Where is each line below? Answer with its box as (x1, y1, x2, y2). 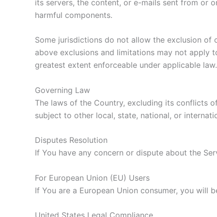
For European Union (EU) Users (35, 172, 150, 183)
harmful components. (35, 10, 112, 20)
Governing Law (35, 85, 90, 95)
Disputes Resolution (35, 135, 108, 145)
